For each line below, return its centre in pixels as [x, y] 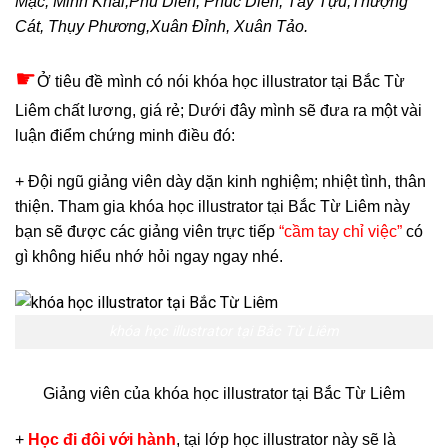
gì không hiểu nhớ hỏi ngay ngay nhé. [151, 256]
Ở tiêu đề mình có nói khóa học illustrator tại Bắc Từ [221, 81]
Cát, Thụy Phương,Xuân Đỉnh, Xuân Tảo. [161, 27]
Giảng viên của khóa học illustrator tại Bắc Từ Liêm [224, 394]
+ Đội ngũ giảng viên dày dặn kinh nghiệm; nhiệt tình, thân [220, 181]
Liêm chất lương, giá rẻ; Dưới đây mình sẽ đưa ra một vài [218, 110]
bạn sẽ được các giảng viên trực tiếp [147, 231]
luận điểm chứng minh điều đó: [125, 135]
